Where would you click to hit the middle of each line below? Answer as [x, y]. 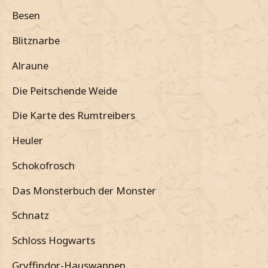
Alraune [30, 65]
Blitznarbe [36, 41]
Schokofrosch [43, 165]
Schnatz [31, 215]
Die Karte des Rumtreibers [74, 115]
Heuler [28, 141]
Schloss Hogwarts [54, 240]
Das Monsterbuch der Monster [84, 190]
